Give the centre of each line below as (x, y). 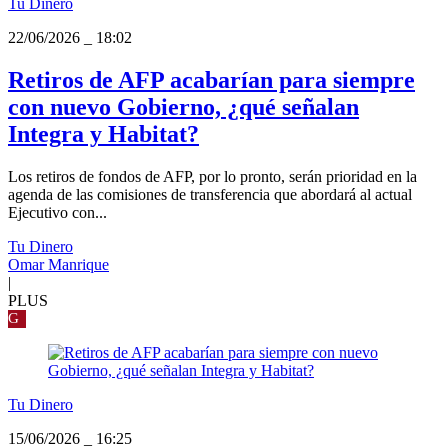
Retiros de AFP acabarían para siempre (211, 80)
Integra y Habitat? (103, 134)
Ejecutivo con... (57, 213)
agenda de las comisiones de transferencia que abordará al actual (210, 195)
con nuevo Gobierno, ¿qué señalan (183, 107)
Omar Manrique (58, 265)
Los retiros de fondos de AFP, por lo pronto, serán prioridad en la (212, 177)
